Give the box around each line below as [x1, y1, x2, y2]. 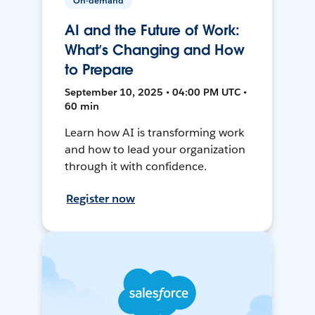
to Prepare [65, 60, 134, 79]
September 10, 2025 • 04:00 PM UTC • [65, 86, 247, 99]
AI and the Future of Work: [65, 21, 240, 40]
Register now [66, 191, 136, 207]
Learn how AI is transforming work [65, 125, 244, 141]
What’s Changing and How [65, 41, 245, 60]
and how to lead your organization [65, 142, 245, 157]
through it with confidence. [65, 159, 207, 174]
